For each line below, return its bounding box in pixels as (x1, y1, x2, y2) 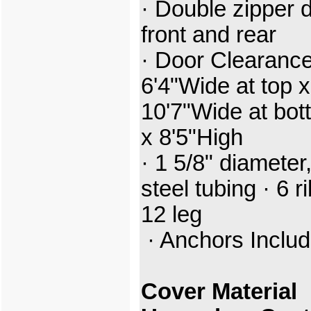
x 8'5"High (141, 125, 243, 151)
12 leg (141, 202, 202, 228)
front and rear (141, 22, 283, 48)
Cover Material (141, 279, 297, 305)
